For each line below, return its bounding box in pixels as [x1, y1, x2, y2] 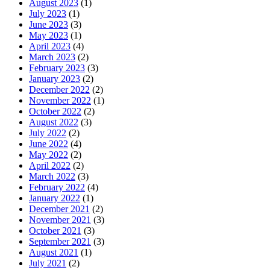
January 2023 [29, 73, 80, 84]
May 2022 [29, 149, 68, 160]
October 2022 [29, 105, 81, 116]
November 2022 [29, 95, 91, 105]
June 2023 [29, 19, 68, 30]
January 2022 [29, 192, 80, 203]
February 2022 [29, 181, 85, 192]
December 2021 [29, 203, 90, 214]
